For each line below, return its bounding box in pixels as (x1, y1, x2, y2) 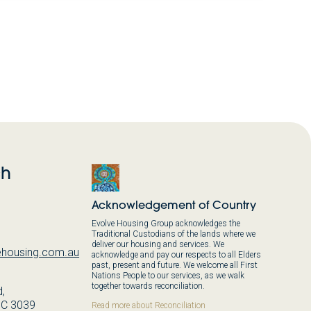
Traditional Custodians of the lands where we (91, 229, 255, 239)
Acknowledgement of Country (91, 198, 256, 212)
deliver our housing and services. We (91, 239, 224, 250)
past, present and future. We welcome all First (91, 260, 258, 271)
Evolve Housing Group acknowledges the (91, 219, 240, 229)
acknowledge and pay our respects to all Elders (91, 250, 261, 260)
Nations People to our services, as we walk (91, 271, 244, 281)
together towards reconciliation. (91, 281, 205, 292)
